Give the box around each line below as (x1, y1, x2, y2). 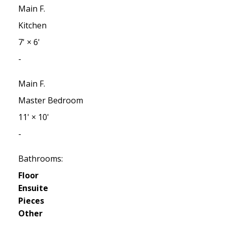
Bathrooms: (18, 153, 63, 165)
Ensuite (18, 182, 48, 194)
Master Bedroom (18, 95, 83, 106)
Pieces (18, 195, 44, 207)
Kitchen (18, 20, 47, 31)
